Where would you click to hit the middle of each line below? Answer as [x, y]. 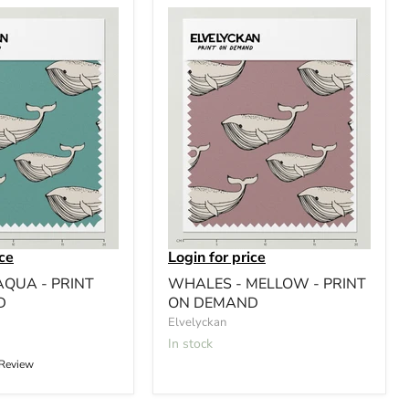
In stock [192, 343]
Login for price [217, 257]
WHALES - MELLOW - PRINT [267, 283]
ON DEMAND [213, 303]
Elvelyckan [197, 322]
